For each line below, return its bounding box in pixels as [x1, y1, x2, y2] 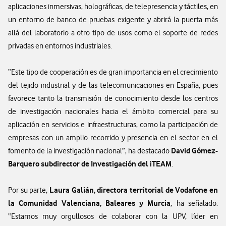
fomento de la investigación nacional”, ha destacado [8, 146, 171, 155]
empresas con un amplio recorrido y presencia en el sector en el [8, 133, 218, 142]
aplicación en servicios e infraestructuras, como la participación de [8, 120, 218, 129]
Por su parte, [8, 186, 49, 195]
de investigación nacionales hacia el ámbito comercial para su [8, 107, 218, 116]
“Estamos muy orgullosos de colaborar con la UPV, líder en [8, 212, 218, 221]
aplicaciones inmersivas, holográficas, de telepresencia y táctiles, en [8, 2, 218, 11]
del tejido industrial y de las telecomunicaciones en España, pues [8, 81, 218, 90]
